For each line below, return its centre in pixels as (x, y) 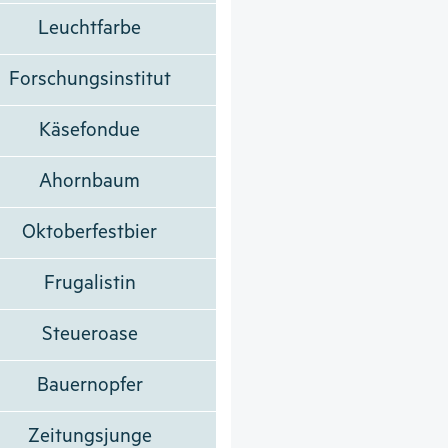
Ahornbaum (90, 181)
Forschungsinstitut (89, 79)
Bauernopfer (89, 385)
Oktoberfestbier (90, 232)
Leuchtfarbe (90, 28)
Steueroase (89, 334)
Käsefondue (90, 130)
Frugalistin (89, 283)
